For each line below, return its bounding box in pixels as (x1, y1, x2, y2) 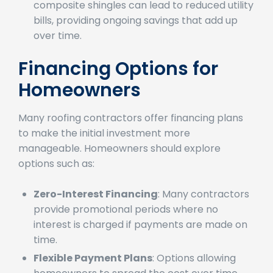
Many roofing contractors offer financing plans (18, 127, 243, 142)
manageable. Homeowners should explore (18, 158, 221, 172)
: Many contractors (158, 204, 249, 218)
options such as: (18, 173, 94, 188)
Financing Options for (18, 73, 218, 99)
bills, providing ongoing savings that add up (34, 30, 238, 44)
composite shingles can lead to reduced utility (34, 15, 253, 29)
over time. (34, 45, 82, 60)
